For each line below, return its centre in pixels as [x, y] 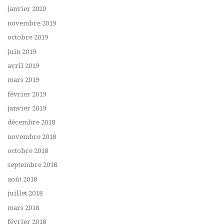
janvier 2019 [27, 108]
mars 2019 [23, 80]
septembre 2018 [32, 165]
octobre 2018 [28, 151]
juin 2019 [22, 51]
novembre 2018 [32, 136]
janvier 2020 [27, 9]
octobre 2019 [28, 37]
